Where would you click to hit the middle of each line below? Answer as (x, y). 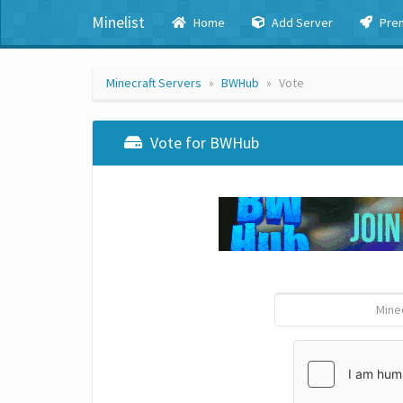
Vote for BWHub (203, 143)
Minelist (118, 22)
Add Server (301, 22)
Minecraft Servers (154, 83)
